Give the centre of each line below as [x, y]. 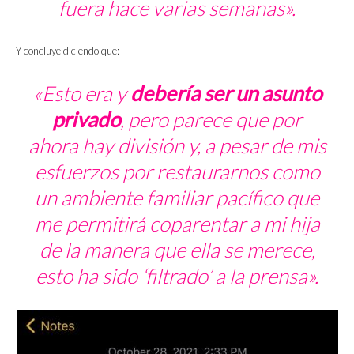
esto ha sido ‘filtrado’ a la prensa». [177, 276]
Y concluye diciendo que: [68, 51]
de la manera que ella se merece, [177, 250]
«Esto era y [81, 94]
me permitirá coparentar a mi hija [177, 224]
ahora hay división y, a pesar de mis [177, 146]
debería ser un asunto [226, 94]
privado [86, 120]
